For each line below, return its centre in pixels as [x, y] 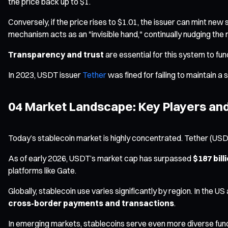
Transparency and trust [56, 54]
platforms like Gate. [42, 170]
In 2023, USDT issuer [45, 75]
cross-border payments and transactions [91, 203]
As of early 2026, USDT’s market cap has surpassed [101, 158]
